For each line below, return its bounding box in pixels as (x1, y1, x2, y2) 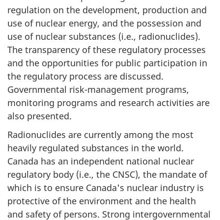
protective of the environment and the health (7, 195, 196, 207)
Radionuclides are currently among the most (7, 129, 193, 141)
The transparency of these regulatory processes (7, 43, 206, 55)
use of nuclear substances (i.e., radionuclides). (7, 30, 200, 42)
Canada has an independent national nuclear (7, 155, 194, 167)
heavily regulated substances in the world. (7, 142, 184, 154)
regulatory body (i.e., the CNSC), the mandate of (7, 168, 207, 181)
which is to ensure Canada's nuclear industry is (7, 182, 204, 194)
